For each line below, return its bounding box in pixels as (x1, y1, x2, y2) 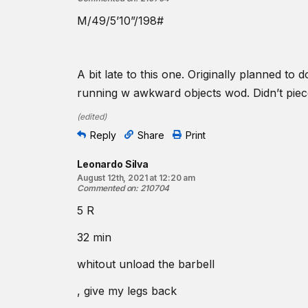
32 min (77, 230, 111, 244)
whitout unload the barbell (77, 257, 214, 271)
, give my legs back (77, 284, 177, 298)
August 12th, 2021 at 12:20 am (77, 173, 195, 183)
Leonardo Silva (77, 158, 149, 170)
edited (80, 111, 104, 122)
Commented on (77, 183, 136, 193)
